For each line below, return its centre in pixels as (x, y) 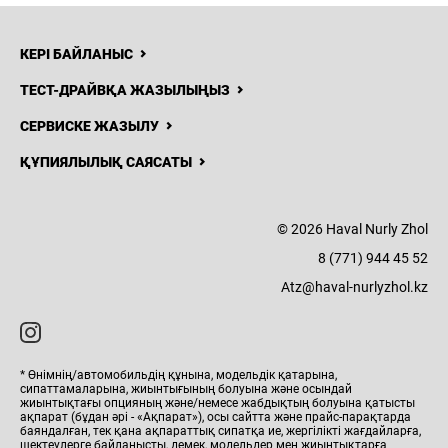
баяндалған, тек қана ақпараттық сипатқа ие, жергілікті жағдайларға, (220, 430)
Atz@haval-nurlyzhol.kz (354, 286)
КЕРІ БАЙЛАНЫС (76, 53)
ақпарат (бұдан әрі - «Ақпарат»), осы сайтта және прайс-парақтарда (215, 416)
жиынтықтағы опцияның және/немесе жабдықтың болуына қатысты (217, 402)
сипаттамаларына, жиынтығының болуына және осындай (186, 388)
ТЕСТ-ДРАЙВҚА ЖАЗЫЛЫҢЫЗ (125, 89)
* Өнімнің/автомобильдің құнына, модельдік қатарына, (178, 374)
